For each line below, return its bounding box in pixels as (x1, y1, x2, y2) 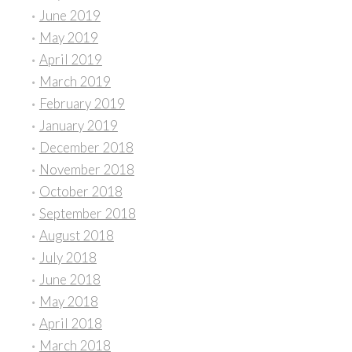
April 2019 (38, 51, 102, 68)
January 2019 (38, 117, 118, 134)
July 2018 (38, 249, 97, 266)
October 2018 (38, 183, 123, 200)
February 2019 (38, 95, 125, 112)
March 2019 (38, 73, 111, 90)
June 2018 (38, 271, 101, 288)
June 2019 (38, 7, 101, 24)
